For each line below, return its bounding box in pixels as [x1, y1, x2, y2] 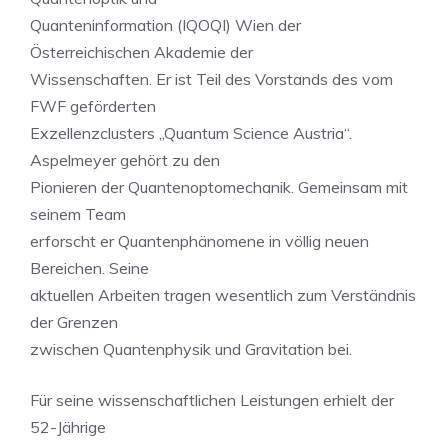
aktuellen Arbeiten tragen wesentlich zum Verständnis [30, 285, 416, 305]
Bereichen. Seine [30, 258, 149, 278]
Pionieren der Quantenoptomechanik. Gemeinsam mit [30, 177, 408, 197]
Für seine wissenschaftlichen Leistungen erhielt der [30, 390, 394, 410]
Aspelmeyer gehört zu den [30, 150, 220, 170]
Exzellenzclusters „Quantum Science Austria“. [30, 123, 352, 143]
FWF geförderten [30, 96, 156, 116]
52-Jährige [30, 417, 106, 437]
